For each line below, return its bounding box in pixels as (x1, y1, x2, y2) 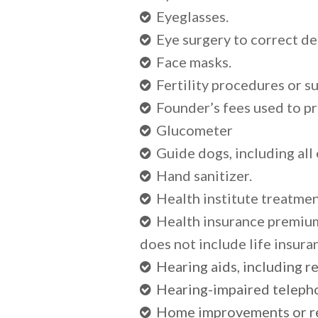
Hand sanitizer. (156, 167, 252, 184)
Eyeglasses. (156, 8, 229, 25)
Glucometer (156, 121, 233, 138)
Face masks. (156, 53, 231, 70)
